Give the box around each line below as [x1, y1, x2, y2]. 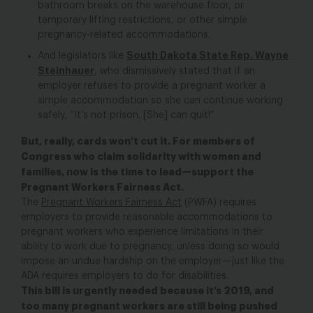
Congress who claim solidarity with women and [21, 151, 261, 161]
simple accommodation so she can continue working [38, 95, 283, 105]
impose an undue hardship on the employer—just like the [21, 256, 284, 266]
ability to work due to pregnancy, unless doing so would [21, 241, 279, 252]
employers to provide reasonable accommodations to [21, 212, 272, 222]
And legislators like [38, 50, 126, 61]
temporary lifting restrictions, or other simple [38, 15, 247, 25]
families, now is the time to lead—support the [21, 166, 254, 177]
